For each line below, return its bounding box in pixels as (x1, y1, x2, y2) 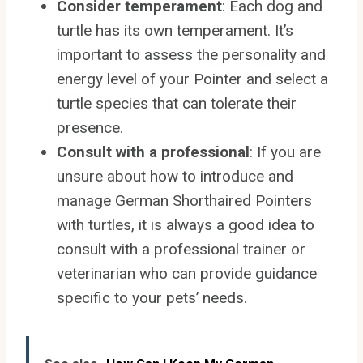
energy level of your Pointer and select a (57, 69, 328, 88)
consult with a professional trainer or (57, 239, 305, 258)
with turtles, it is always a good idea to (57, 215, 314, 234)
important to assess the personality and (57, 45, 326, 64)
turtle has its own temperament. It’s (57, 20, 293, 40)
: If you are (250, 142, 321, 161)
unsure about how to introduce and (57, 166, 293, 186)
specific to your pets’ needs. (57, 288, 247, 307)
